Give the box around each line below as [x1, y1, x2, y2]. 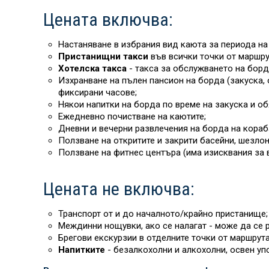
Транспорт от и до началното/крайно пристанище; [58, 208, 268, 219]
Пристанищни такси [58, 51, 148, 62]
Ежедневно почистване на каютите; [58, 111, 206, 122]
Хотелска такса [58, 63, 129, 74]
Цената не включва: [43, 178, 195, 199]
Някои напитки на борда [58, 99, 160, 110]
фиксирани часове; [58, 87, 137, 98]
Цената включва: [43, 9, 173, 30]
